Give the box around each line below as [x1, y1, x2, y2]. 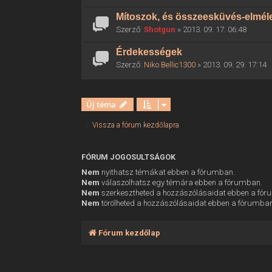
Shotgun [144, 25, 176, 35]
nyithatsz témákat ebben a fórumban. [100, 168, 236, 177]
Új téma [86, 99, 117, 110]
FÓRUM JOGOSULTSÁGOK [81, 152, 176, 162]
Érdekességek [116, 46, 183, 57]
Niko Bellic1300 [144, 59, 196, 69]
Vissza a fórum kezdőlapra [92, 121, 180, 130]
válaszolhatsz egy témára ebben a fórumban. [100, 178, 263, 188]
